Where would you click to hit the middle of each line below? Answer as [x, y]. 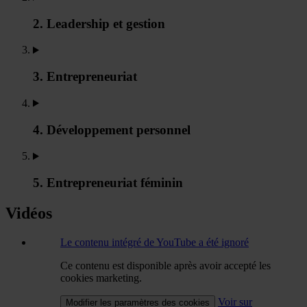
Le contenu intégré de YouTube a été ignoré [155, 242]
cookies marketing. [101, 278]
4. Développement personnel [112, 130]
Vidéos [29, 213]
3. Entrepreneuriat [85, 77]
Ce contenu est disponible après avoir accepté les [165, 265]
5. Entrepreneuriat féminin [108, 183]
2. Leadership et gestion [99, 23]
